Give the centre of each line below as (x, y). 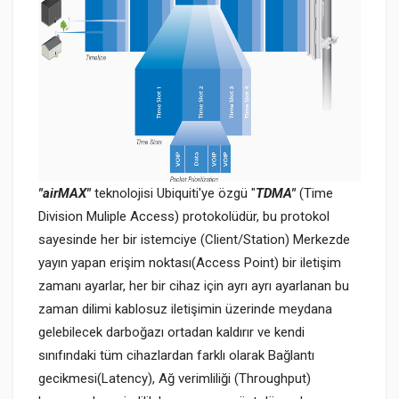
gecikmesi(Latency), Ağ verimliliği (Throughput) (175, 378)
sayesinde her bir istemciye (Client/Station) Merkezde (194, 239)
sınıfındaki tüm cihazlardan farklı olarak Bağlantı (176, 355)
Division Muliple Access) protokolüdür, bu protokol (184, 216)
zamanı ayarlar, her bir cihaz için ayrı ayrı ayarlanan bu (194, 285)
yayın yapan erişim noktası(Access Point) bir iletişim (190, 262)
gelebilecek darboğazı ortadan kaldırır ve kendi (171, 332)
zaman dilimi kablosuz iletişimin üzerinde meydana (185, 309)
